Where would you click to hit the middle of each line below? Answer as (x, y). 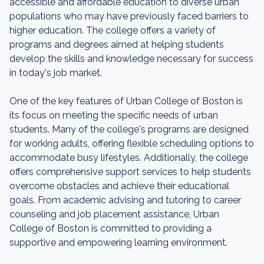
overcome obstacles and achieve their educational (119, 186)
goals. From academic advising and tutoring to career (125, 200)
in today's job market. (56, 73)
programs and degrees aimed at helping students (117, 44)
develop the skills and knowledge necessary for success (131, 59)
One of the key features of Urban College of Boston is (126, 101)
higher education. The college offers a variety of (113, 30)
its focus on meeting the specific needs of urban (114, 115)
